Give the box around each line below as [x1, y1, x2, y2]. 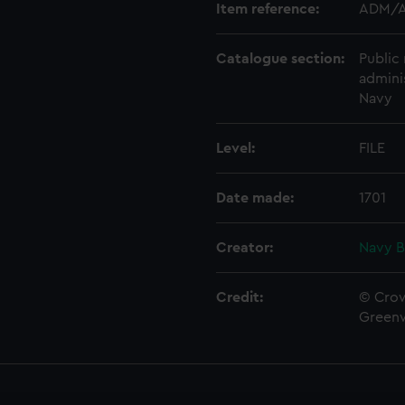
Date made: [216, 191, 294, 205]
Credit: [216, 290, 263, 305]
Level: [216, 141, 255, 155]
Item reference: [216, 2, 319, 16]
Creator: [216, 240, 273, 255]
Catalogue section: [216, 52, 344, 66]
